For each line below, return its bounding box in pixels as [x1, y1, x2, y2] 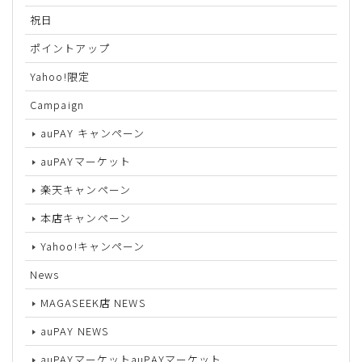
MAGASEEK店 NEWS [40, 294, 145, 310]
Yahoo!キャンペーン [40, 238, 145, 254]
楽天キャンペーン [40, 181, 131, 197]
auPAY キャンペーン [40, 124, 145, 141]
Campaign [30, 96, 84, 112]
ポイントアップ [30, 40, 110, 56]
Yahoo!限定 [30, 68, 90, 84]
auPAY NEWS [40, 322, 109, 339]
